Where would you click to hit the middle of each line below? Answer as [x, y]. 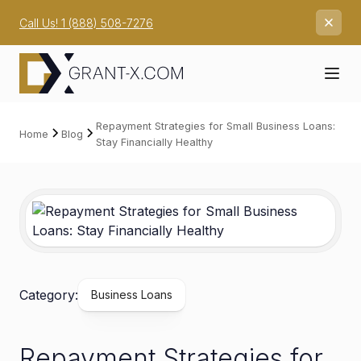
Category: [49, 295]
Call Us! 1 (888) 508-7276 [86, 23]
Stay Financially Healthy [154, 142]
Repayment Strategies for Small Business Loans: [216, 126]
